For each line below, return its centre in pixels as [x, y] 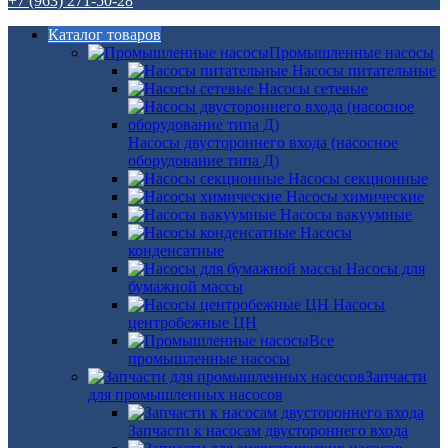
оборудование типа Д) [203, 160]
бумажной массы [185, 286]
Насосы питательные [364, 70]
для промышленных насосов [185, 394]
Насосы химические [355, 196]
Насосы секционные [358, 178]
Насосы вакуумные [346, 214]
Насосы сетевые [313, 88]
